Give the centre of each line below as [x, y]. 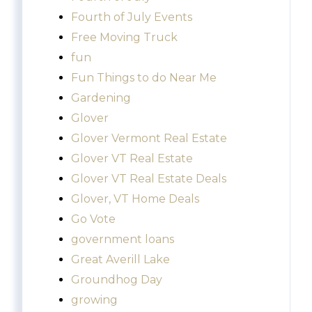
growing [94, 300]
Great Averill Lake [120, 260]
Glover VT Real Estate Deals [149, 179]
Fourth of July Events [132, 17]
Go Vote [93, 219]
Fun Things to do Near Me [144, 78]
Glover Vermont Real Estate [149, 139]
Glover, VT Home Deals [135, 199]
